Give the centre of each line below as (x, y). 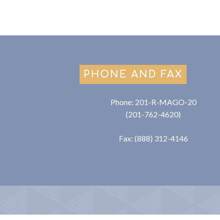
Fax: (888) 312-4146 (153, 138)
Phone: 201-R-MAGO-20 (153, 102)
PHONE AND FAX (133, 74)
